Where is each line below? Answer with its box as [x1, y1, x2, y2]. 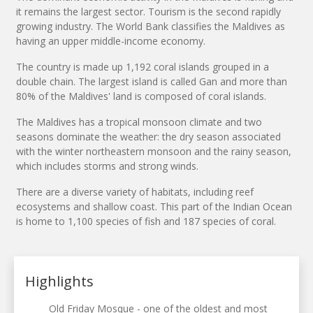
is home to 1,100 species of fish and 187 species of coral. [16, 214, 276, 228]
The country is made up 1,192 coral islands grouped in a [16, 59, 269, 73]
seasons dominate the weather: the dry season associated [16, 129, 281, 143]
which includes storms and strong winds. [16, 159, 198, 173]
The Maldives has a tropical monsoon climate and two [16, 115, 262, 129]
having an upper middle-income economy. [16, 34, 205, 48]
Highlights [25, 271, 94, 291]
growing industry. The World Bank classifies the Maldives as [16, 19, 285, 33]
